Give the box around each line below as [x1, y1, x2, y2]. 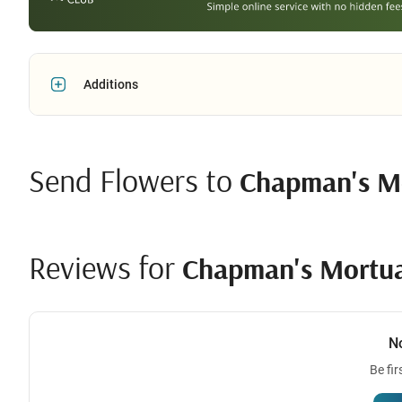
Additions [83, 76, 138, 92]
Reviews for [29, 246, 182, 287]
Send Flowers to [29, 159, 240, 200]
